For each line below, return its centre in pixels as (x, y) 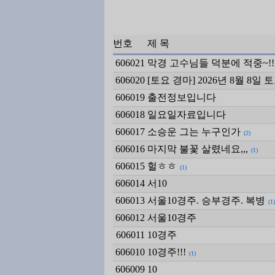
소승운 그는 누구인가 (194, 131)
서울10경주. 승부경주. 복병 (206, 200)
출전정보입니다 (182, 97)
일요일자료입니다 (187, 114)
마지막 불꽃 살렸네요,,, (198, 149)
